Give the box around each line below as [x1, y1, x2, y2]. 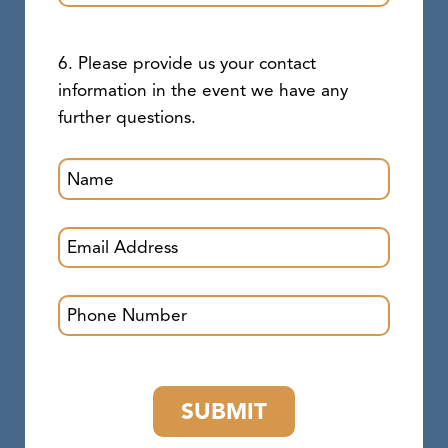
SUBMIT [180, 397, 267, 426]
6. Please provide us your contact [57, 52, 316, 75]
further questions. [57, 106, 196, 129]
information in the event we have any [57, 79, 348, 102]
